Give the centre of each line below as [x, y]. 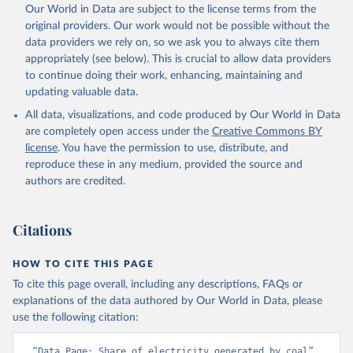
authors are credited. [75, 182]
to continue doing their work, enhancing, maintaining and [164, 76]
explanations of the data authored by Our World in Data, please [167, 301]
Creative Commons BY [267, 132]
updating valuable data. [82, 93]
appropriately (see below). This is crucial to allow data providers [178, 59]
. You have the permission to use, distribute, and [173, 149]
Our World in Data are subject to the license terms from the [171, 10]
